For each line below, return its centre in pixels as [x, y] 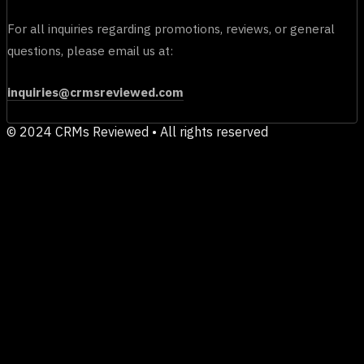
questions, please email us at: [90, 50]
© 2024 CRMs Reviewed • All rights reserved [137, 132]
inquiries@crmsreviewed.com [95, 92]
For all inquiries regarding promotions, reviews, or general [171, 28]
